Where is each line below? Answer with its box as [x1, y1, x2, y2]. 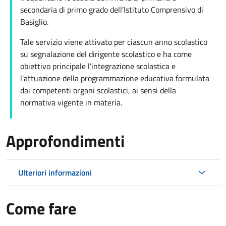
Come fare [6, 196, 76, 221]
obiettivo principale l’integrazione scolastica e [20, 60, 176, 73]
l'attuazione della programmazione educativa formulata [20, 72, 209, 85]
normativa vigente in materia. [20, 96, 124, 109]
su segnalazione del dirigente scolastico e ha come [20, 48, 192, 61]
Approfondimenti [6, 129, 125, 153]
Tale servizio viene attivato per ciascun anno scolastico [20, 36, 207, 48]
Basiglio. [20, 16, 48, 28]
